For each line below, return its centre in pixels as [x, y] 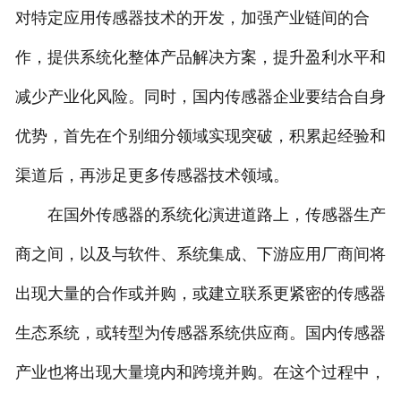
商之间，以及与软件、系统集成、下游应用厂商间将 [200, 255]
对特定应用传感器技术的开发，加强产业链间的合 [192, 18]
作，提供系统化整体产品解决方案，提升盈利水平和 [200, 58]
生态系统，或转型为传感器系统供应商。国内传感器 [200, 333]
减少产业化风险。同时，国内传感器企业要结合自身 [200, 97]
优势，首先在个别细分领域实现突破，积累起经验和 [200, 137]
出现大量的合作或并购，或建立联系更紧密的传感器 [200, 294]
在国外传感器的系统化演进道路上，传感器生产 [200, 215]
